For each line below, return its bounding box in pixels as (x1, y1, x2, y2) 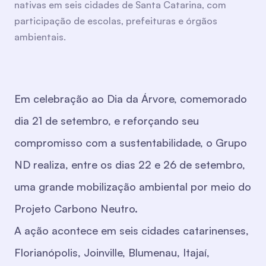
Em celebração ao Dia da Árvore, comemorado (14, 92, 247, 106)
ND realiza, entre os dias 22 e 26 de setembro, (14, 158, 245, 172)
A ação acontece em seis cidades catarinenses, (14, 224, 249, 237)
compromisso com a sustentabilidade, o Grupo (14, 136, 247, 150)
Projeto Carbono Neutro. (14, 202, 138, 216)
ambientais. (14, 31, 66, 43)
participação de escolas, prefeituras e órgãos (14, 15, 217, 27)
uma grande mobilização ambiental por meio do (14, 180, 251, 194)
